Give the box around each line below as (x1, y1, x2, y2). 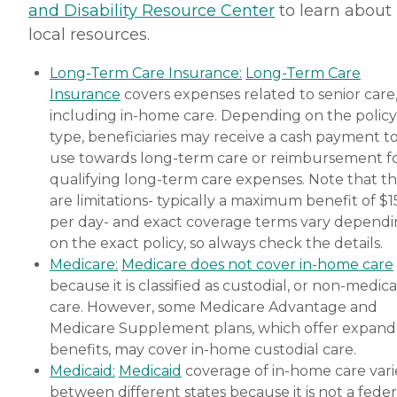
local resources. (28, 24, 150, 44)
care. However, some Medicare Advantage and (50, 298, 378, 315)
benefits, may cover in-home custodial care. (50, 340, 356, 358)
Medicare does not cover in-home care (121, 255, 393, 273)
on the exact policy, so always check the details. (50, 234, 383, 252)
